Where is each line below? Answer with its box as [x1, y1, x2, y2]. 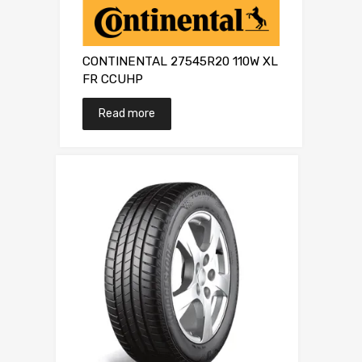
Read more [99, 107, 155, 121]
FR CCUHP [82, 72, 143, 87]
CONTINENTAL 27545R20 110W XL [82, 54, 278, 69]
